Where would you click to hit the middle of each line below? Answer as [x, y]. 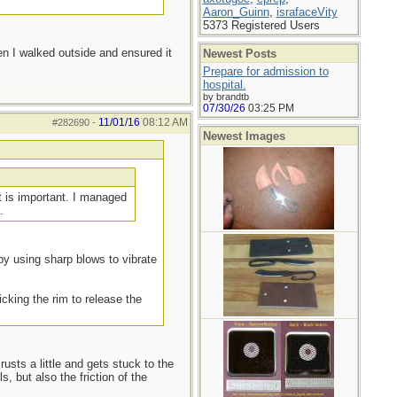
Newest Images [244, 136]
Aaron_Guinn [236, 12]
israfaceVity [307, 12]
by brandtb [226, 97]
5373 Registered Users [261, 25]
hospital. [224, 85]
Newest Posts [239, 54]
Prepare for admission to [265, 71]
